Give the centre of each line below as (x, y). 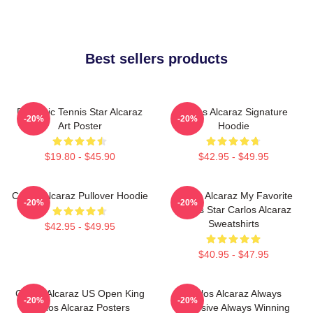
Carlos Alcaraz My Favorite (233, 195)
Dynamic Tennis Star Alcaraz (80, 111)
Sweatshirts (233, 223)
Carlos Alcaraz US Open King (80, 293)
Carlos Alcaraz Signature (233, 111)
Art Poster (80, 125)
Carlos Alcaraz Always (233, 293)
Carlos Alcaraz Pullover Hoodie (80, 195)
